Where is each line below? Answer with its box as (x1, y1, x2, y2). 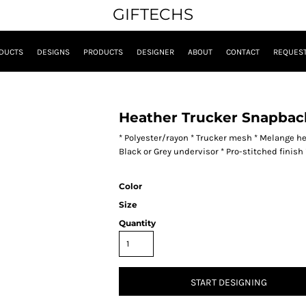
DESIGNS (37, 47, 70, 57)
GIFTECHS (113, 5, 193, 24)
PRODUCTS (83, 47, 123, 57)
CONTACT (226, 47, 260, 57)
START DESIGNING (191, 276, 267, 288)
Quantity (119, 218, 156, 229)
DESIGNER (137, 47, 174, 57)
